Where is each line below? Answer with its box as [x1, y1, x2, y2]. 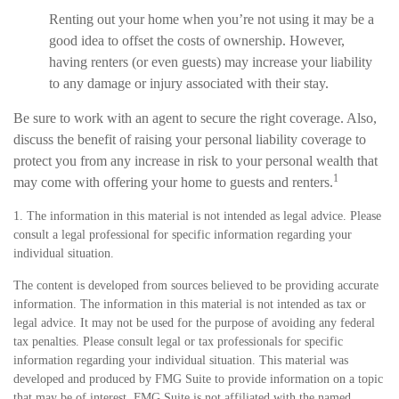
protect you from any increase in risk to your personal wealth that [13, 153, 378, 168]
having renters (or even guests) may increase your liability [49, 54, 372, 69]
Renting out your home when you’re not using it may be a [49, 12, 374, 27]
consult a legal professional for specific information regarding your [13, 228, 352, 241]
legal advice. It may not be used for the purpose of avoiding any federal [13, 316, 375, 330]
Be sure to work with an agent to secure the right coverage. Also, [13, 110, 377, 126]
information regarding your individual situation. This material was [13, 354, 348, 367]
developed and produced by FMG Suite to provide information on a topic [13, 372, 383, 386]
